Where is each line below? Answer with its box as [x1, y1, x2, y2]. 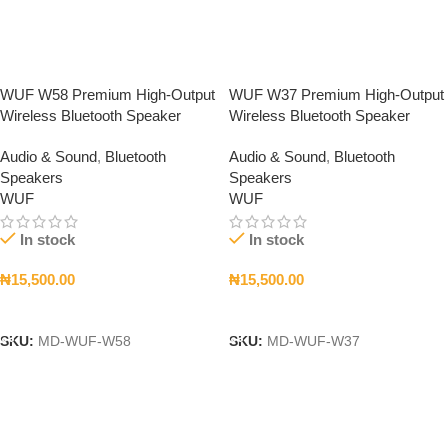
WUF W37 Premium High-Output [229, 86, 444, 103]
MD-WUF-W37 [267, 334, 360, 350]
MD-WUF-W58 [38, 334, 131, 350]
